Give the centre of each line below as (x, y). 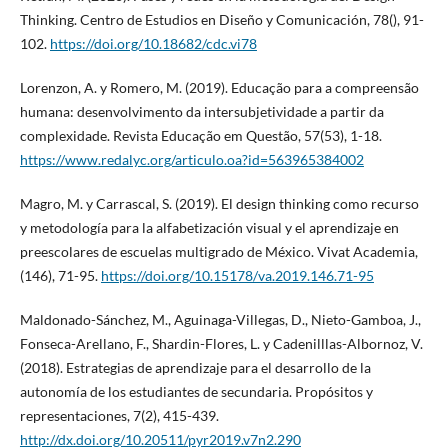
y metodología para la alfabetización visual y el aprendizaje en (209, 227)
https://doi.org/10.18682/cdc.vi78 (153, 43)
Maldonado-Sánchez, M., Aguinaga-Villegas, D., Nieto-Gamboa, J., (220, 319)
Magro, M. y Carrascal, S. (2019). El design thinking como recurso (219, 203)
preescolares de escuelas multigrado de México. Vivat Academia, (218, 251)
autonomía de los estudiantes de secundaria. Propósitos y (196, 391)
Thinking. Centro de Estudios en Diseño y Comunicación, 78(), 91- (221, 19)
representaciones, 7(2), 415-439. (119, 415)
